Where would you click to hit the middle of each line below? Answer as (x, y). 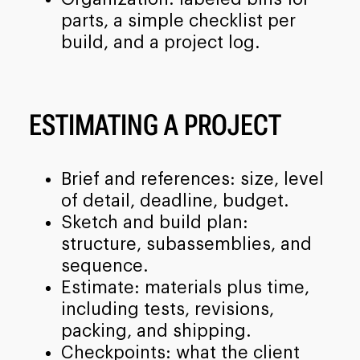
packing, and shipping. (156, 331)
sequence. (104, 266)
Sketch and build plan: (154, 222)
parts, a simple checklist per (178, 21)
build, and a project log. (160, 43)
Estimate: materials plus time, (185, 287)
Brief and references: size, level (192, 179)
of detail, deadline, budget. (175, 200)
